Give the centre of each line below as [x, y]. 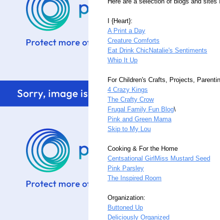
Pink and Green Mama [139, 119]
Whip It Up [123, 60]
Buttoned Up [125, 208]
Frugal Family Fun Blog [141, 110]
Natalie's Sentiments [178, 51]
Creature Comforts [134, 41]
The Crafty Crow [131, 100]
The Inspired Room [135, 178]
